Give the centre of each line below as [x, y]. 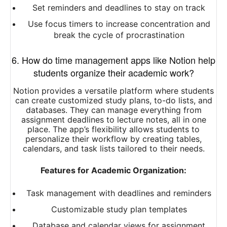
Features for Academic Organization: [113, 171]
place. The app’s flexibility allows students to [113, 129]
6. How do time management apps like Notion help [113, 60]
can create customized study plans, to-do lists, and [113, 101]
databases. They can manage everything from [113, 110]
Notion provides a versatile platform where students [113, 91]
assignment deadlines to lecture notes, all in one [113, 120]
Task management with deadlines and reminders [119, 193]
